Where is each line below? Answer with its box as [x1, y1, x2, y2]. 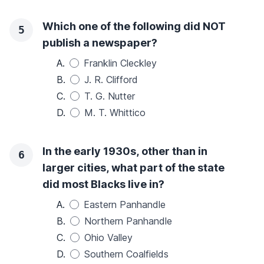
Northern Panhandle [84, 215, 172, 227]
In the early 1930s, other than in [42, 145, 207, 157]
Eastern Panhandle [84, 199, 166, 210]
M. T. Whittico [84, 107, 146, 118]
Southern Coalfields [84, 248, 169, 260]
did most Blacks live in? [42, 178, 164, 190]
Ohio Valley [84, 232, 133, 243]
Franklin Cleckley [84, 57, 157, 69]
